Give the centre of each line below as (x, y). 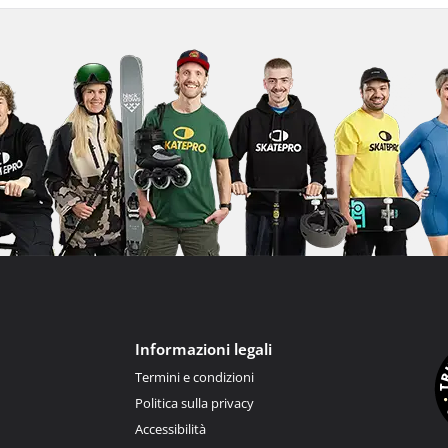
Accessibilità (170, 429)
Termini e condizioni (194, 377)
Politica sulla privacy (194, 403)
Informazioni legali (203, 349)
